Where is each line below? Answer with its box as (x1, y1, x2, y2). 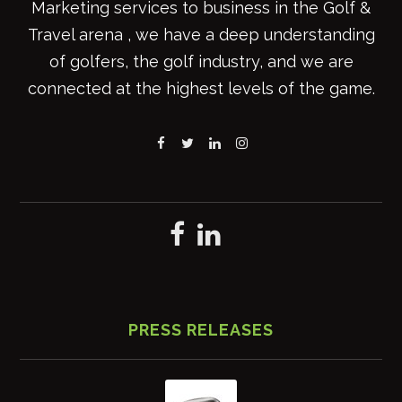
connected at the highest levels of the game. (27, 78, 375, 98)
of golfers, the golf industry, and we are (48, 51, 354, 71)
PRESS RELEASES (128, 320, 274, 340)
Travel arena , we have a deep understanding (27, 24, 375, 44)
